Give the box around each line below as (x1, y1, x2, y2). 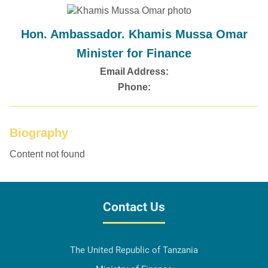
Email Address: (99, 66, 169, 77)
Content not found (10, 149, 85, 160)
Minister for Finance (77, 47, 191, 60)
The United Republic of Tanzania (70, 245, 198, 256)
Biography (10, 126, 68, 140)
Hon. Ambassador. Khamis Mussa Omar (20, 28, 248, 41)
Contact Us (103, 200, 165, 215)
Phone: (117, 82, 151, 93)
